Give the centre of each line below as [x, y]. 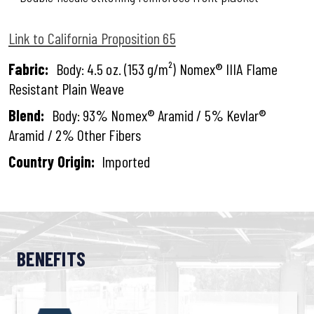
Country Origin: [52, 161]
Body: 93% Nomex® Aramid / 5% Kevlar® [159, 115]
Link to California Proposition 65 [92, 38]
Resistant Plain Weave [66, 88]
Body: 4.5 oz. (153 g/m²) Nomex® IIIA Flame [167, 69]
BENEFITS [52, 259]
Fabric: [29, 69]
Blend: [27, 115]
